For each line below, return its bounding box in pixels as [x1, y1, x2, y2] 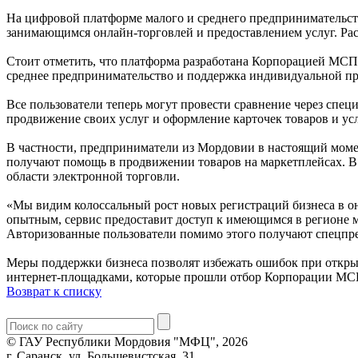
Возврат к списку [6, 284, 101, 299]
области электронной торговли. [6, 169, 180, 184]
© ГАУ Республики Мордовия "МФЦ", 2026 [6, 335, 248, 349]
